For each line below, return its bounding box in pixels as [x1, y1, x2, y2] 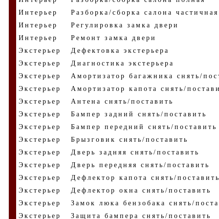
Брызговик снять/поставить [71, 136, 188, 143]
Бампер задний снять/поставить [71, 110, 207, 118]
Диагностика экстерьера [71, 60, 174, 67]
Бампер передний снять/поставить [71, 123, 217, 131]
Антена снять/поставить [71, 98, 174, 105]
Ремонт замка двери [71, 34, 156, 42]
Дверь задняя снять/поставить [71, 149, 199, 156]
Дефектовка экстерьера [71, 47, 169, 54]
